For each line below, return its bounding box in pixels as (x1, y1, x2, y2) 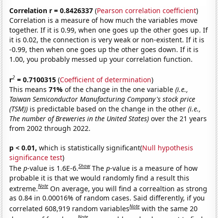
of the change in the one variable (65, 84, 176, 94)
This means (9, 84, 49, 94)
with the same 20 (142, 203, 198, 213)
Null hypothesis (142, 143, 194, 152)
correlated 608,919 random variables (9, 203, 130, 213)
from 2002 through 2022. (9, 123, 91, 133)
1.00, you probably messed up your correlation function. (9, 54, 193, 64)
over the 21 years (149, 113, 207, 123)
